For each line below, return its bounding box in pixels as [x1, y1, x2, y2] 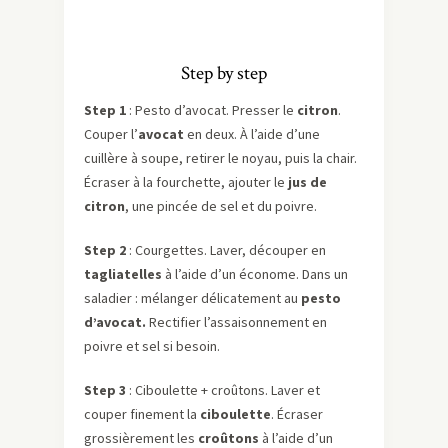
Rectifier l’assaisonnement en [146, 313, 327, 332]
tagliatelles [84, 265, 162, 284]
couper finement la [84, 405, 200, 424]
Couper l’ [84, 125, 138, 144]
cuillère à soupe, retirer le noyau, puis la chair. [84, 149, 357, 168]
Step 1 [84, 101, 129, 120]
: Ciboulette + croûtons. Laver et [129, 381, 320, 400]
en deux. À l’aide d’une [184, 125, 320, 144]
